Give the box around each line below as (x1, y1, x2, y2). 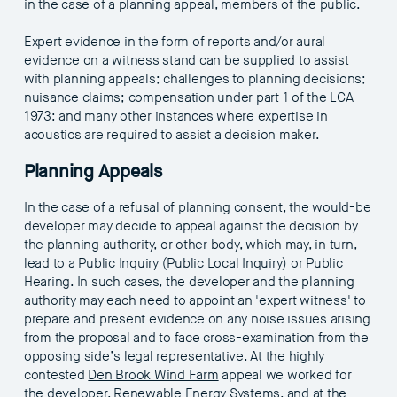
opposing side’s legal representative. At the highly (23, 347, 325, 365)
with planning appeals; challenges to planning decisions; (23, 70, 366, 88)
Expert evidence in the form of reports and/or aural (23, 33, 326, 51)
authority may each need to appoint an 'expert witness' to (23, 292, 366, 309)
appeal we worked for (218, 366, 352, 384)
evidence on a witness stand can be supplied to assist (23, 51, 349, 69)
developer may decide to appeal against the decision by (23, 217, 358, 235)
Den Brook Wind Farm (88, 366, 219, 384)
